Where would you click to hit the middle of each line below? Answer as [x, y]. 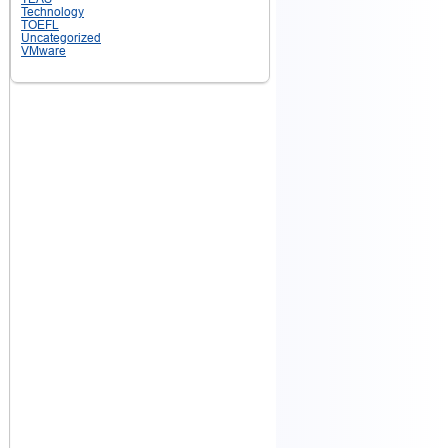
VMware [43, 50]
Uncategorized [61, 37]
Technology [52, 11]
